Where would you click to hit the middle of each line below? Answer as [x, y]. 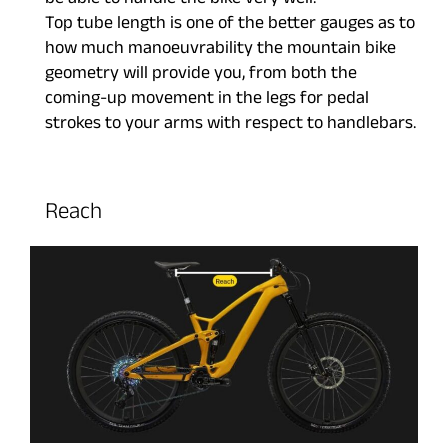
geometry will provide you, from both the [201, 76]
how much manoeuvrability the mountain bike [220, 51]
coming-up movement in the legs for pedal [207, 101]
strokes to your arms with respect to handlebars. [230, 126]
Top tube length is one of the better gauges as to [230, 26]
